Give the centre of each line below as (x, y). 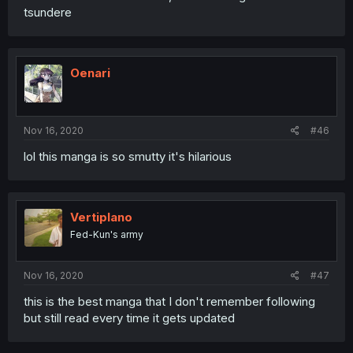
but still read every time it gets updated (129, 318)
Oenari (90, 72)
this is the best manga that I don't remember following (169, 301)
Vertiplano (101, 217)
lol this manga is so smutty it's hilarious (128, 156)
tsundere (48, 12)
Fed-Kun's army (107, 234)
